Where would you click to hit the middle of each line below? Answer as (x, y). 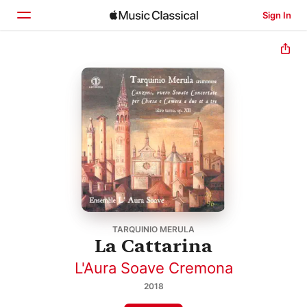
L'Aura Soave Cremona (153, 268)
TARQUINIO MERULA (153, 229)
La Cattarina (153, 245)
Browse (63, 97)
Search (62, 125)
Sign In (277, 15)
